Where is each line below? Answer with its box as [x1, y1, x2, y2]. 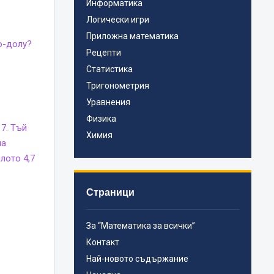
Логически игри [86, 15, 150, 25]
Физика [86, 114, 117, 124]
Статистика [86, 64, 133, 75]
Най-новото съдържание [86, 254, 189, 264]
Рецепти [86, 48, 122, 58]
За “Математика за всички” [86, 221, 196, 231]
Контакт [86, 237, 120, 248]
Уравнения [86, 97, 131, 108]
